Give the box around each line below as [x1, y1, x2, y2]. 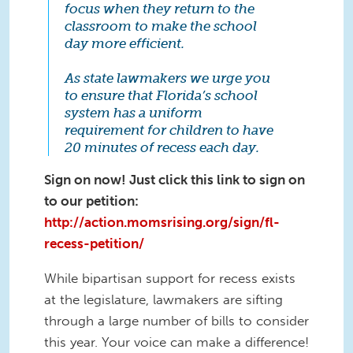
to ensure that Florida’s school [65, 87, 258, 104]
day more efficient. [65, 35, 184, 52]
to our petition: [44, 192, 139, 209]
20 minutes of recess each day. [65, 139, 259, 156]
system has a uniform [65, 105, 203, 121]
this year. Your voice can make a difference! [44, 333, 309, 350]
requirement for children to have [65, 122, 273, 139]
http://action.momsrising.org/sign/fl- [44, 214, 280, 230]
